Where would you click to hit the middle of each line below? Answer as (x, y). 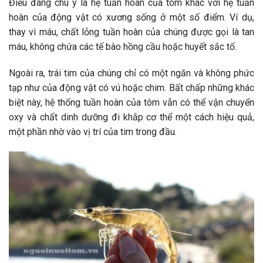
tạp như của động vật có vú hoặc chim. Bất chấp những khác (131, 88)
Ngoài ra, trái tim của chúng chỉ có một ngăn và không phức (131, 73)
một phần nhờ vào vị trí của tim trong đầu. (93, 132)
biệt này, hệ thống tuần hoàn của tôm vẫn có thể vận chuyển (131, 103)
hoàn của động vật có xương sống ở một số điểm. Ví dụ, (131, 17)
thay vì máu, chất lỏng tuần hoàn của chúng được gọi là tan (131, 32)
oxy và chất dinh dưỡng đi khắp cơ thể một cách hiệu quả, (131, 117)
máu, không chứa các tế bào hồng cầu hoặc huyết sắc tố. (123, 46)
